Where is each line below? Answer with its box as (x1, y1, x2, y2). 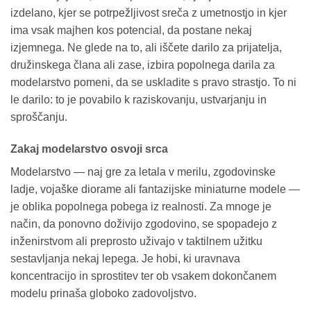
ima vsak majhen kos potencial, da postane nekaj (10, 24, 252, 37)
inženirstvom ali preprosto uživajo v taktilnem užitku (10, 235, 262, 248)
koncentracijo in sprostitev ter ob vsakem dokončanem (10, 270, 276, 283)
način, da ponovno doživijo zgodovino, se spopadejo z (10, 218, 277, 230)
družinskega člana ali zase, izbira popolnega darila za (10, 59, 275, 72)
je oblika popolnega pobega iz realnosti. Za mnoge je (10, 201, 271, 213)
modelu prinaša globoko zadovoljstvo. (10, 287, 196, 300)
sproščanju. (10, 111, 67, 124)
